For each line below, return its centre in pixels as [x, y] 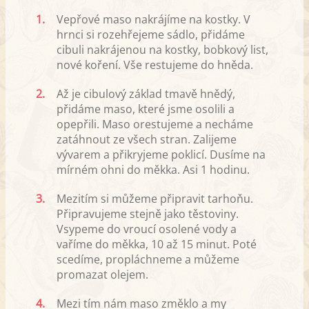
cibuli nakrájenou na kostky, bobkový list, [162, 49]
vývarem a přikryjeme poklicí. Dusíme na [161, 154]
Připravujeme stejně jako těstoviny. [148, 213]
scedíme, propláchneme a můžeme [148, 259]
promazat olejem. [102, 274]
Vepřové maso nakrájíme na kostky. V [153, 19]
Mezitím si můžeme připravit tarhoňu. [155, 198]
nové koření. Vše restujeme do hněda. [155, 64]
